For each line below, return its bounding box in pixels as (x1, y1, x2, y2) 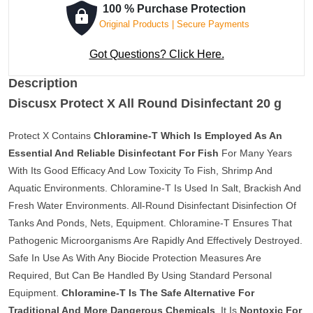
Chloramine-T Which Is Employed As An (94, 130, 282, 141)
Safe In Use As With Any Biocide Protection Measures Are (8, 252, 261, 263)
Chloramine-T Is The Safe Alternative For (61, 287, 254, 298)
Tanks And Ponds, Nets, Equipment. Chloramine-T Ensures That (8, 217, 292, 228)
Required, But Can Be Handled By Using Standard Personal (8, 270, 272, 281)
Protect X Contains (8, 130, 94, 141)
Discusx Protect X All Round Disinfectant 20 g (8, 96, 282, 110)
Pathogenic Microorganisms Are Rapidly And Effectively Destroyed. (8, 235, 303, 246)
